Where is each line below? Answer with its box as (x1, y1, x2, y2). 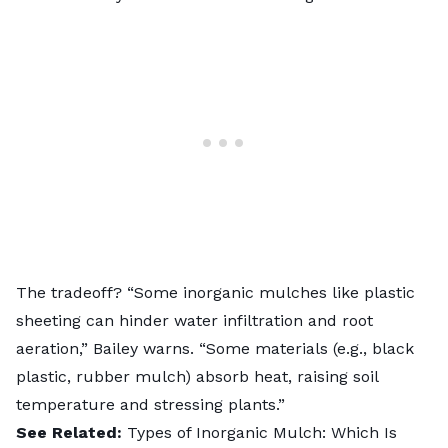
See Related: (16, 423, 122, 443)
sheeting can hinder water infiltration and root (16, 311, 373, 331)
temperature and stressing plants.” (16, 395, 285, 415)
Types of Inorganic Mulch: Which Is (127, 423, 397, 443)
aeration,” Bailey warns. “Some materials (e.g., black (16, 339, 414, 359)
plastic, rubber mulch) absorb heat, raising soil (16, 367, 378, 387)
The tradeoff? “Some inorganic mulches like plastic (16, 283, 415, 303)
